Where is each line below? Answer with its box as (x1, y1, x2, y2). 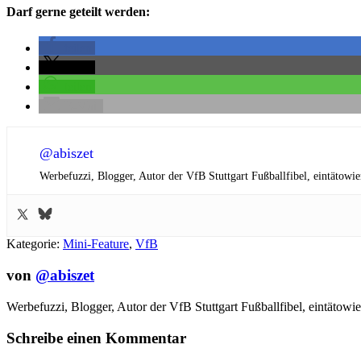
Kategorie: (6, 237, 63, 251)
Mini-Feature (63, 237, 129, 251)
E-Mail (64, 99, 100, 114)
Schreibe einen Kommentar (6, 329, 186, 346)
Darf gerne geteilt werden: (6, 5, 150, 19)
